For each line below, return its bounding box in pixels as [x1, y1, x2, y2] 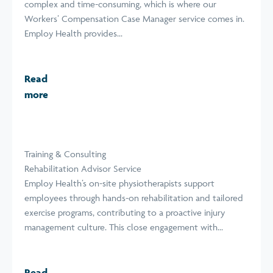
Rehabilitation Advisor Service [24, 163, 141, 174]
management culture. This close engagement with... [24, 221, 223, 233]
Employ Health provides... [24, 27, 122, 39]
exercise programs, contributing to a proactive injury [24, 207, 225, 218]
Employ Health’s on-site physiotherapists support [24, 177, 214, 189]
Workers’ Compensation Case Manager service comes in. [24, 13, 244, 24]
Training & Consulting [24, 148, 106, 160]
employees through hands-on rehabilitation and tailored [24, 192, 243, 204]
